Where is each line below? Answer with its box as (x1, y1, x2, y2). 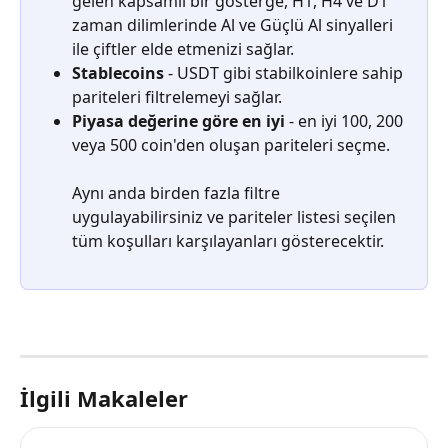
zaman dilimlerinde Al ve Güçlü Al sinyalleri (72, 13, 397, 36)
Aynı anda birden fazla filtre (72, 182, 284, 205)
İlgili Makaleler (20, 382, 188, 413)
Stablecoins (72, 61, 164, 84)
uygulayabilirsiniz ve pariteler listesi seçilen (72, 206, 400, 229)
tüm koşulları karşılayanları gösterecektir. (72, 230, 384, 253)
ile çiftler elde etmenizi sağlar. (72, 37, 294, 60)
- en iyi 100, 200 (285, 109, 407, 132)
